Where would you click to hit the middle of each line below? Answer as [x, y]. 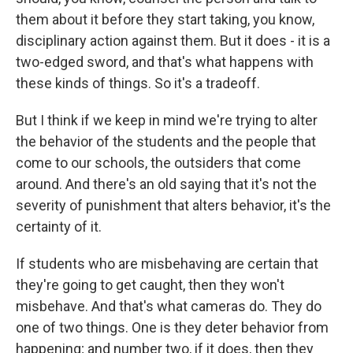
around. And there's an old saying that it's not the [166, 184]
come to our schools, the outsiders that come [158, 163]
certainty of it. [59, 227]
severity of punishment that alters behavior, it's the [173, 205]
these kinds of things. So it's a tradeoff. [138, 83]
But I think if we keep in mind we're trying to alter [167, 120]
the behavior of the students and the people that [166, 141]
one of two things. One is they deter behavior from [172, 327]
